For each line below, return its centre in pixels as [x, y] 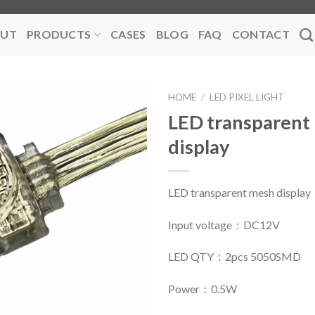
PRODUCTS [59, 34]
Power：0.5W [202, 289]
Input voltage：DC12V [224, 224]
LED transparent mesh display [239, 192]
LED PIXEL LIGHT [247, 97]
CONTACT [261, 34]
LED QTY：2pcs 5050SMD [234, 257]
